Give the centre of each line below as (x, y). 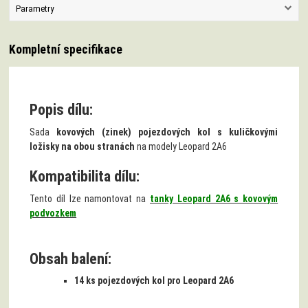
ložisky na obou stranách (82, 147)
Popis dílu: (62, 110)
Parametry (34, 8)
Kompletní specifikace (66, 50)
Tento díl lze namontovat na (90, 198)
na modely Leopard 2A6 (181, 147)
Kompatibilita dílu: (85, 177)
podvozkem (53, 213)
